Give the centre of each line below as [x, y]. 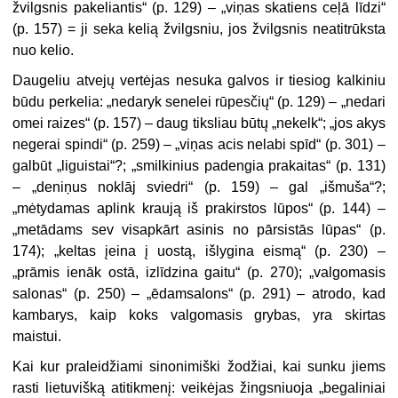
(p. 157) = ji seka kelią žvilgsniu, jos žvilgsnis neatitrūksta [199, 28]
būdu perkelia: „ [62, 101]
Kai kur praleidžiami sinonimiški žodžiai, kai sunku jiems [199, 366]
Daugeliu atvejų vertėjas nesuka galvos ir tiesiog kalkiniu [199, 80]
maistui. [37, 336]
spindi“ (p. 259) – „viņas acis [154, 144]
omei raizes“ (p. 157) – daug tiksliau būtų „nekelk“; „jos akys [199, 123]
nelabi [267, 144]
